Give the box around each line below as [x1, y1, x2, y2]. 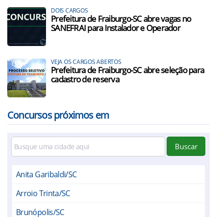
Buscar [174, 141, 198, 151]
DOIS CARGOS [51, 6, 88, 15]
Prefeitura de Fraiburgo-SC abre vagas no [51, 13, 191, 24]
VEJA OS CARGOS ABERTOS [51, 58, 122, 66]
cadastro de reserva [51, 74, 119, 85]
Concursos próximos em [7, 108, 109, 122]
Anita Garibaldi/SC [16, 169, 77, 180]
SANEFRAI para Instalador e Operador [51, 22, 180, 33]
